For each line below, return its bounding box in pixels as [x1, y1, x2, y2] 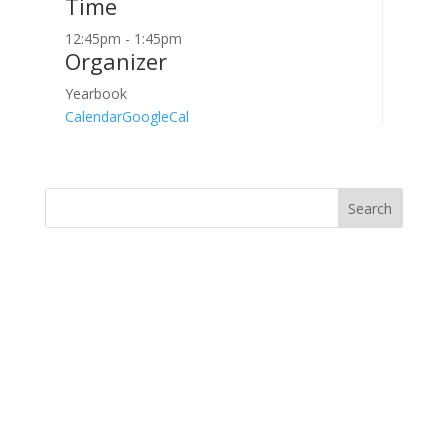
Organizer [64, 46, 167, 76]
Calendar [64, 107, 122, 126]
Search [348, 198, 393, 218]
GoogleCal [121, 107, 189, 126]
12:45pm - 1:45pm [64, 29, 182, 48]
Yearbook [64, 84, 127, 103]
